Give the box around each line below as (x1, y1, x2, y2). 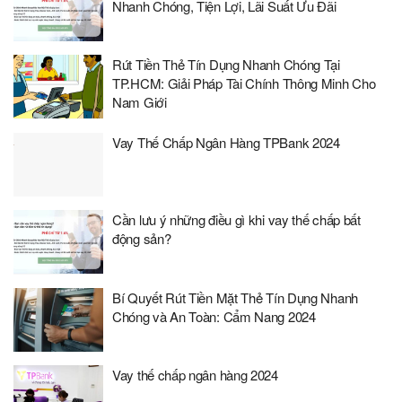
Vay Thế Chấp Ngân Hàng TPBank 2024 (112, 132, 340, 152)
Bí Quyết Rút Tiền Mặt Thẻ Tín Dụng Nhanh (112, 287, 358, 307)
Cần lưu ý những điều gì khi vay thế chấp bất (112, 210, 364, 229)
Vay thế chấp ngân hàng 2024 (112, 365, 278, 384)
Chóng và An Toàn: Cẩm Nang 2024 (112, 306, 316, 326)
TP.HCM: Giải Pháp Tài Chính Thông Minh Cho (112, 74, 376, 92)
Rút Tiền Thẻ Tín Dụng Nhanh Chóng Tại (112, 55, 340, 74)
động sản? (112, 229, 171, 248)
